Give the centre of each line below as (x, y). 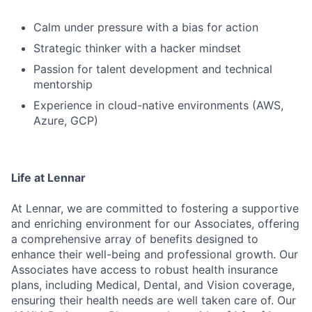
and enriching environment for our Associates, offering (155, 224)
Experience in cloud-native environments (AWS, (158, 105)
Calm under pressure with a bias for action (146, 27)
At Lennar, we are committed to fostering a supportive (155, 208)
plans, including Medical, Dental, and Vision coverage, (153, 285)
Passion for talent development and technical (153, 69)
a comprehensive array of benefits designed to (135, 239)
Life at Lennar (48, 178)
